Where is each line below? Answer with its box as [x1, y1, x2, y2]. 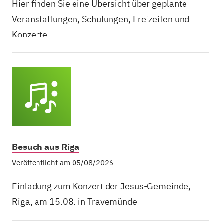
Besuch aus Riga [12, 141, 79, 152]
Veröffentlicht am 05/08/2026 [12, 157, 113, 167]
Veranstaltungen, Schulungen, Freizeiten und [12, 13, 189, 25]
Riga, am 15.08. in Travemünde [12, 196, 137, 208]
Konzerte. [12, 28, 50, 40]
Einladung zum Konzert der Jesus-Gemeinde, [12, 181, 191, 192]
